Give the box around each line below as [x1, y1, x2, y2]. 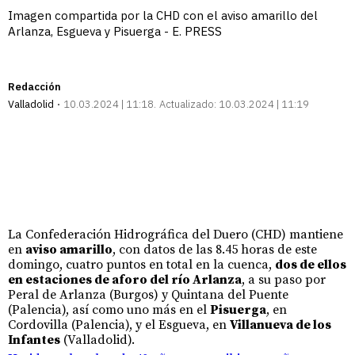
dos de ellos [275, 256, 346, 273]
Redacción [8, 79, 61, 94]
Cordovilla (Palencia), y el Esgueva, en [8, 316, 230, 333]
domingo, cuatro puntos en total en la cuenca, [8, 256, 275, 273]
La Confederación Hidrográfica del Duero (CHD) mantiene [8, 226, 343, 242]
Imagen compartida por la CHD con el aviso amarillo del [8, 7, 318, 23]
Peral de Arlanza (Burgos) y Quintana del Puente [8, 286, 288, 303]
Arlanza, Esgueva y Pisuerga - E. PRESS [8, 23, 222, 39]
